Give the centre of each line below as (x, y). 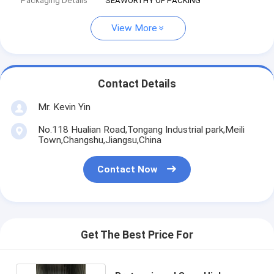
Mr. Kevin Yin (64, 107)
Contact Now (128, 170)
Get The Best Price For (137, 235)
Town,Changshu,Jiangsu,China (99, 140)
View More (134, 28)
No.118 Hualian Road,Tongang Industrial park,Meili (141, 129)
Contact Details (137, 84)
